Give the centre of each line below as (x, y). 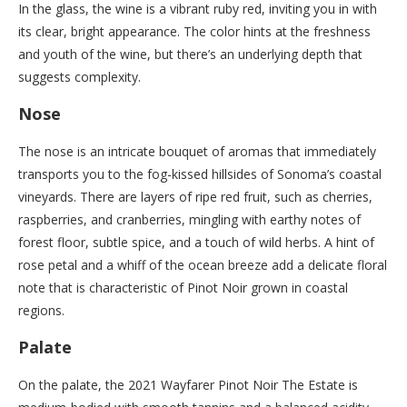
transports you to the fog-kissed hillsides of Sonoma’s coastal (200, 174)
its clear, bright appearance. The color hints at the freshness (194, 31)
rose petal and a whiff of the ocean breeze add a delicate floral (203, 264)
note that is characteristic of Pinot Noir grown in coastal (183, 287)
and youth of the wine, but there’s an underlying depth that (190, 54)
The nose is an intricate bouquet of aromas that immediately (197, 151)
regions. (41, 310)
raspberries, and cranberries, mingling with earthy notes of (189, 219)
